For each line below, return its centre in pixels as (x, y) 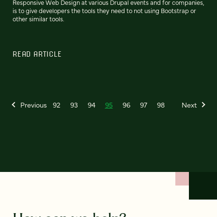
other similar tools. (39, 18)
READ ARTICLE (37, 54)
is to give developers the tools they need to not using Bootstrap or (104, 10)
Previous (34, 104)
